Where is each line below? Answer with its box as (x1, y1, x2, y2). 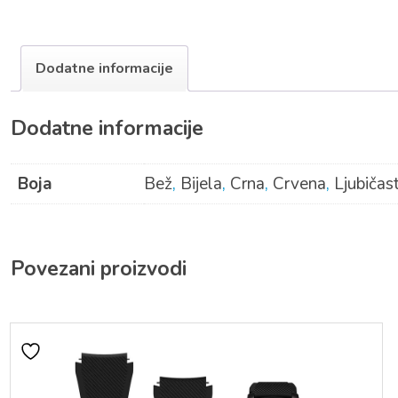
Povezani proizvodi (11, 255, 187, 283)
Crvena (273, 172, 326, 196)
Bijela (180, 172, 222, 196)
